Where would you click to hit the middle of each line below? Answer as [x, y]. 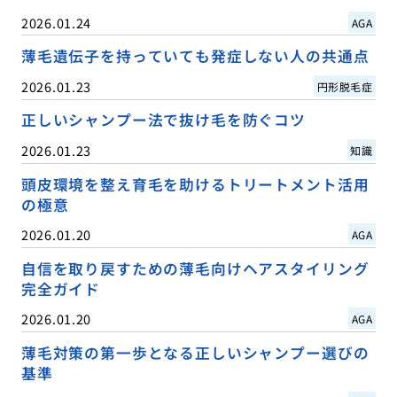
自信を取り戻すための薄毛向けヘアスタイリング [195, 268]
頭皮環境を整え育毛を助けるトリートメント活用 [195, 184]
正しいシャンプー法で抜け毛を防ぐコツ [163, 120]
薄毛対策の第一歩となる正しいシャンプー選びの [195, 352]
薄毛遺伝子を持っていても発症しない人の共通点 [195, 56]
